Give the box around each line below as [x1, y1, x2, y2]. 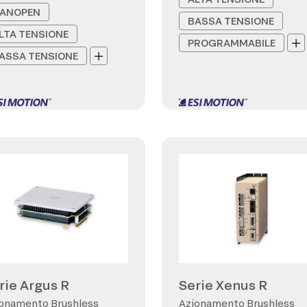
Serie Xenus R [179, 278, 267, 293]
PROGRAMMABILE [188, 37, 275, 49]
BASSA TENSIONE [188, 15, 274, 27]
